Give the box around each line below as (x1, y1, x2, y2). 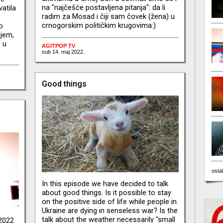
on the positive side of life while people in (41, 197, 177, 207)
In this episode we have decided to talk (41, 179, 168, 189)
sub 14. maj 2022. (41, 48, 85, 55)
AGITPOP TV (41, 42, 75, 49)
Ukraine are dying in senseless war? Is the (41, 206, 178, 216)
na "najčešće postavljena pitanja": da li (41, 2, 165, 12)
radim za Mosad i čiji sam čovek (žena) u (41, 11, 175, 21)
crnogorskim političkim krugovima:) (41, 20, 156, 30)
